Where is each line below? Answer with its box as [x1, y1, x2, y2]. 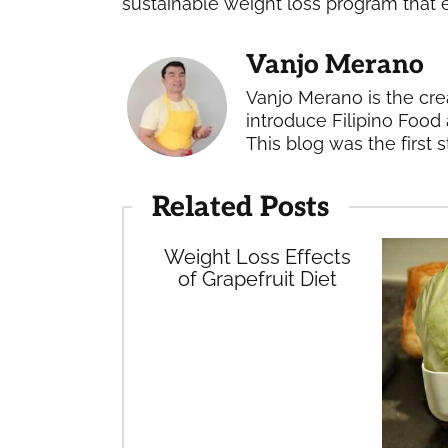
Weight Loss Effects [163, 245, 351, 269]
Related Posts [152, 191, 329, 224]
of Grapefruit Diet [177, 267, 337, 291]
